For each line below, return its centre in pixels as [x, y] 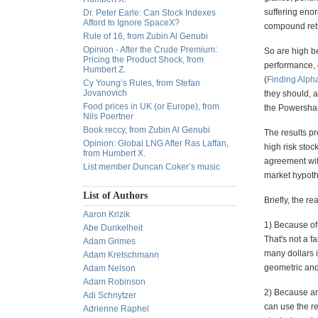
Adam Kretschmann [121, 255]
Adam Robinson [114, 282]
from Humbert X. [114, 153]
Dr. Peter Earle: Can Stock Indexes [149, 13]
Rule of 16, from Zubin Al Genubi [146, 36]
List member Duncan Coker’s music [152, 167]
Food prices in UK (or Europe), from [151, 106]
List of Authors [115, 196]
